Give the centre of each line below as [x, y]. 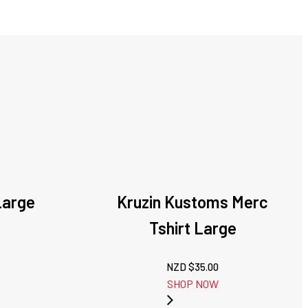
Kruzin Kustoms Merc [193, 202]
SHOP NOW [192, 284]
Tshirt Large [192, 228]
